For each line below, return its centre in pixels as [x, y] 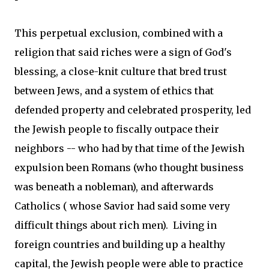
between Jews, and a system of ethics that [114, 91]
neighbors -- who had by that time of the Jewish [129, 148]
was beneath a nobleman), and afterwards [114, 187]
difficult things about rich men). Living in [116, 225]
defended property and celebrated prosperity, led [133, 110]
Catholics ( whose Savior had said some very [122, 206]
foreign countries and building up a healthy [120, 244]
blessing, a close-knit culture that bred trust [121, 71]
